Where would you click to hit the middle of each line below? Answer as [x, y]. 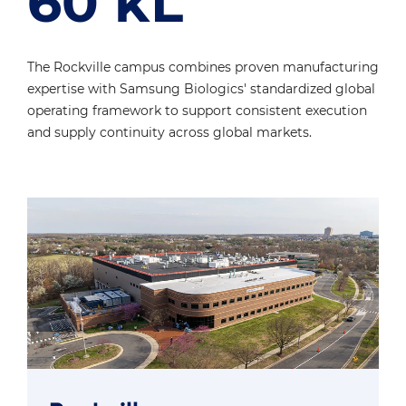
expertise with [73, 89]
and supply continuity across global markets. [169, 132]
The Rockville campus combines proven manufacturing [203, 67]
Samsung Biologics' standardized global [247, 89]
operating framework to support [131, 111]
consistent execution [301, 111]
